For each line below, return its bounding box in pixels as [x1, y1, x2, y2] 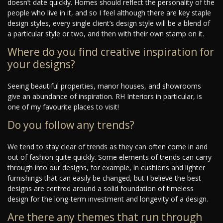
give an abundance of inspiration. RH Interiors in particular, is [7, 92, 202, 102]
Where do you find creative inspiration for [7, 45, 214, 59]
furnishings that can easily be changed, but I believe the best [7, 173, 201, 183]
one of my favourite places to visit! [7, 102, 119, 112]
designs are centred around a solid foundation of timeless [7, 184, 194, 194]
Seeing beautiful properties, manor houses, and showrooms [7, 81, 201, 91]
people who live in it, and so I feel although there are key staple [7, 8, 211, 18]
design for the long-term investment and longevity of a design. [7, 194, 208, 204]
